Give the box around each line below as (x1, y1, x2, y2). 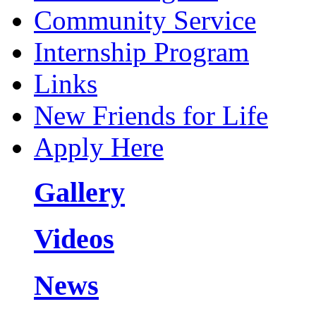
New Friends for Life (34, 99, 268, 130)
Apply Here (34, 131, 164, 162)
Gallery (34, 176, 125, 209)
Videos (34, 223, 114, 255)
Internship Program (34, 36, 249, 67)
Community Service (34, 4, 256, 35)
